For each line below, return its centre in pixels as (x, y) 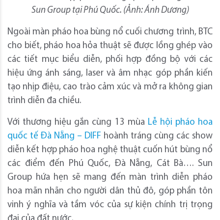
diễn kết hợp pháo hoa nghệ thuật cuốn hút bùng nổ (110, 150)
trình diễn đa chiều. (44, 101)
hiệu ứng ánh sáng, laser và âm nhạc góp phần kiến (110, 73)
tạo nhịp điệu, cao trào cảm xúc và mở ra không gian (110, 87)
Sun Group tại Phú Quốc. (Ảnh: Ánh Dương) (110, 11)
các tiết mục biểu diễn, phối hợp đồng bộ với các (110, 60)
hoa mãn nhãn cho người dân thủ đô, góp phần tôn (110, 191)
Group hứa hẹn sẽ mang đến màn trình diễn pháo (110, 178)
